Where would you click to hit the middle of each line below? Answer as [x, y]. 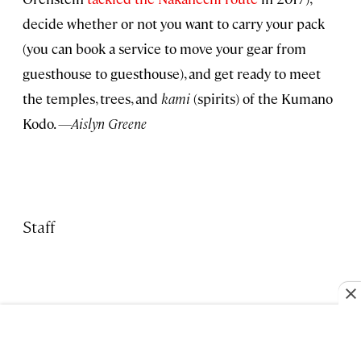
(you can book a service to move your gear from [164, 49]
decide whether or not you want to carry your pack [174, 24]
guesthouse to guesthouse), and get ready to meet [172, 74]
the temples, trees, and [92, 99]
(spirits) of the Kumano [261, 99]
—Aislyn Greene [102, 124]
